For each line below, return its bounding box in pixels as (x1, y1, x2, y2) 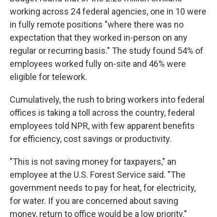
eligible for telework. (10, 72, 87, 82)
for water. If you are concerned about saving (10, 196, 178, 206)
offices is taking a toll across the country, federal (10, 108, 195, 118)
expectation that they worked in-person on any (10, 32, 187, 43)
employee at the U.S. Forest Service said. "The (10, 170, 186, 180)
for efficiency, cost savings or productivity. (10, 134, 171, 144)
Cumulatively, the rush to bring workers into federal (10, 94, 204, 105)
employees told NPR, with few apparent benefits (10, 121, 195, 131)
